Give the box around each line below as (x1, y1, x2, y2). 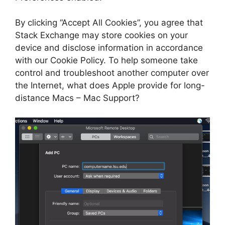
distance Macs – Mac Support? (15, 93, 140, 103)
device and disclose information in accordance (15, 43, 203, 53)
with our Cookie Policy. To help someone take (15, 55, 198, 66)
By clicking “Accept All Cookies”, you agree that (15, 18, 203, 28)
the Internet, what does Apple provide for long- (15, 80, 205, 91)
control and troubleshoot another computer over (15, 68, 209, 78)
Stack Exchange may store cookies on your (15, 30, 188, 41)
